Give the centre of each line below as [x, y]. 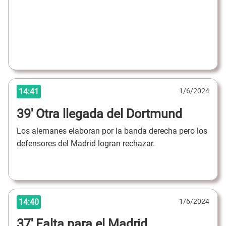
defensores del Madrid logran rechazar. [87, 144]
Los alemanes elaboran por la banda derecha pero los [112, 131]
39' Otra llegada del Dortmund [99, 114]
